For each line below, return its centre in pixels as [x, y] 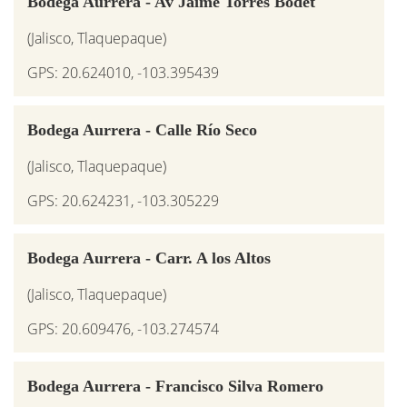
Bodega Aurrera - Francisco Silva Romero [175, 386]
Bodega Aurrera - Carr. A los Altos [149, 258]
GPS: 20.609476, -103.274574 [123, 328]
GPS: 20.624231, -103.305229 [123, 200]
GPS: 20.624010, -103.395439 [123, 72]
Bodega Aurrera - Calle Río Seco [142, 129]
